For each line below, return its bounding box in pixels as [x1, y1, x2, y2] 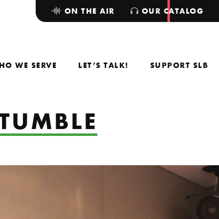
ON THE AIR [62, 6, 115, 16]
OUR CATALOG [139, 6, 203, 16]
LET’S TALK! [78, 60, 129, 70]
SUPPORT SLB [150, 60, 208, 70]
